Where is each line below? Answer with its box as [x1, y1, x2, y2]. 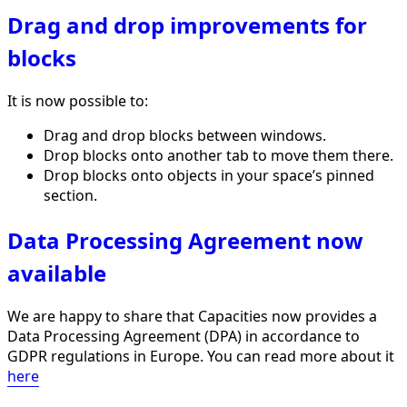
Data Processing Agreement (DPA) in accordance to [7, 326, 360, 347]
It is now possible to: [7, 90, 148, 111]
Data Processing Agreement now [7, 225, 363, 256]
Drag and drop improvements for [7, 9, 367, 40]
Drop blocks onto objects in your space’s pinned [44, 164, 374, 185]
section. [44, 184, 97, 205]
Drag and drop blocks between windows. [44, 124, 326, 145]
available [7, 258, 106, 289]
